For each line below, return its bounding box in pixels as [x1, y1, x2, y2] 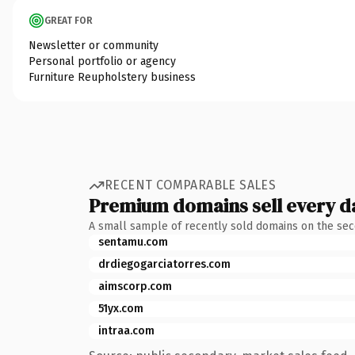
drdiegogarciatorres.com [98, 257, 231, 271]
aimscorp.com [98, 279, 172, 293]
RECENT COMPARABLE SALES [105, 177, 277, 193]
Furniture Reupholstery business [29, 70, 196, 84]
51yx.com [98, 301, 143, 315]
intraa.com [98, 323, 155, 338]
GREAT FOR [44, 14, 93, 26]
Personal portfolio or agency [29, 54, 176, 68]
